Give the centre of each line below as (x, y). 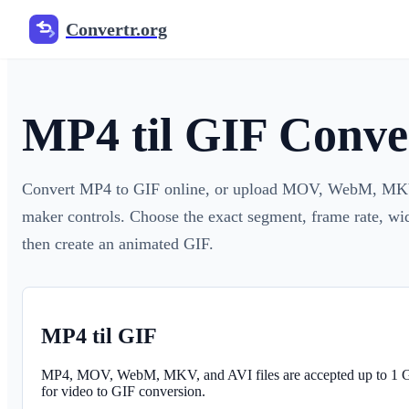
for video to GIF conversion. (123, 391)
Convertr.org (116, 29)
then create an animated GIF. (118, 244)
